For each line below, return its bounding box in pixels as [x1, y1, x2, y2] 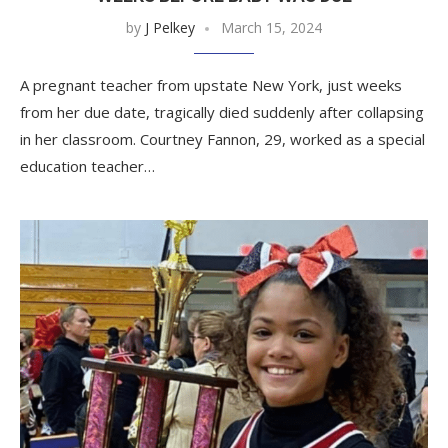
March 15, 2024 [221, 17, 322, 37]
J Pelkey [145, 17, 195, 37]
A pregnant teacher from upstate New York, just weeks [20, 74, 402, 95]
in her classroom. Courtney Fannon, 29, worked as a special [20, 128, 425, 149]
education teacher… [20, 155, 155, 176]
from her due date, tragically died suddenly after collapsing [20, 101, 424, 122]
